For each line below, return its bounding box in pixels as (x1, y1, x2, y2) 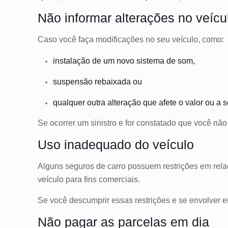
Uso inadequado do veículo (38, 137, 194, 152)
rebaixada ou (93, 77, 145, 86)
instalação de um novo (53, 56, 137, 65)
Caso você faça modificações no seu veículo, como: (38, 35, 224, 44)
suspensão (53, 77, 93, 86)
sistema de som (136, 56, 193, 65)
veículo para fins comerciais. (38, 175, 142, 184)
